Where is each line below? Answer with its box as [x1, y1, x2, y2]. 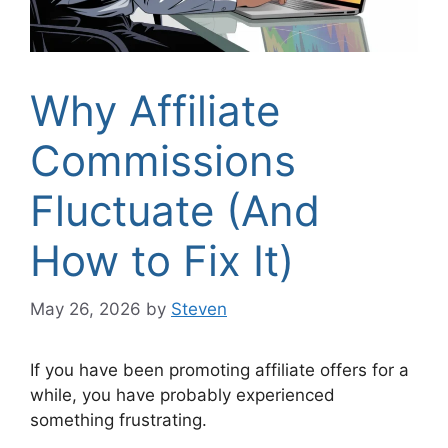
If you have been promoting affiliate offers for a [30, 360, 409, 381]
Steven [171, 299, 227, 320]
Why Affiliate [30, 84, 280, 136]
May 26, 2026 [30, 299, 141, 320]
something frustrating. [30, 410, 207, 431]
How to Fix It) [30, 234, 294, 286]
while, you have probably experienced [30, 385, 335, 406]
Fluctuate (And [30, 184, 320, 236]
